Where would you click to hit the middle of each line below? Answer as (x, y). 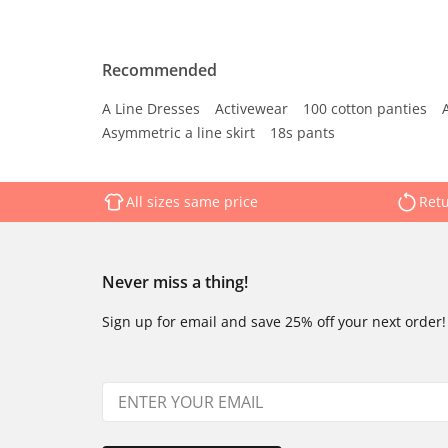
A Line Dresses (151, 108)
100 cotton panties (365, 108)
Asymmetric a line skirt (178, 132)
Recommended (159, 70)
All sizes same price (192, 201)
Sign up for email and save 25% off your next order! (274, 321)
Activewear (251, 108)
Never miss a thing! (175, 282)
